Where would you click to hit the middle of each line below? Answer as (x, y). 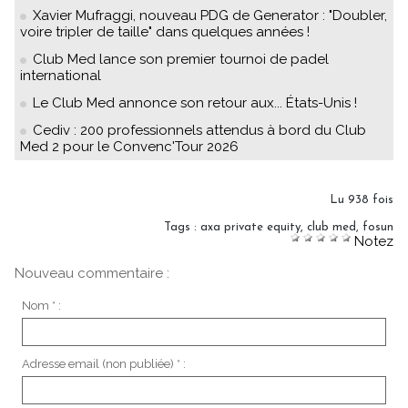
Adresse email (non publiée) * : (103, 363)
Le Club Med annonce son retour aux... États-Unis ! (195, 103)
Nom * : (41, 305)
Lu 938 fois (362, 200)
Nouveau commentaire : (92, 273)
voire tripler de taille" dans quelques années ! (165, 32)
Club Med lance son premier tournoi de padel (181, 59)
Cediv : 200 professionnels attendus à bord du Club (199, 130)
